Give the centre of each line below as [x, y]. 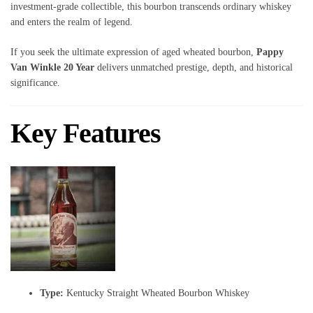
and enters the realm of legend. [72, 22]
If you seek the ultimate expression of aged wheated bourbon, [133, 52]
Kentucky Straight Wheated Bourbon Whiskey [156, 293]
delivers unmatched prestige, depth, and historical [194, 68]
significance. [35, 83]
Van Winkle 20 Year [52, 68]
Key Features [86, 133]
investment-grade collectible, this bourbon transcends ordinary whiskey [151, 7]
